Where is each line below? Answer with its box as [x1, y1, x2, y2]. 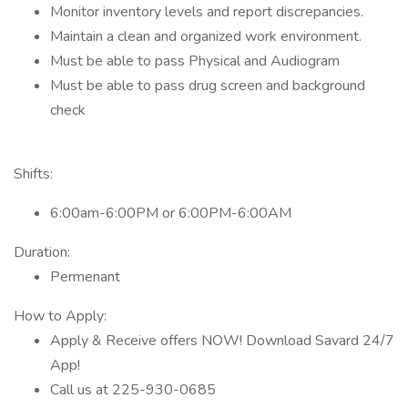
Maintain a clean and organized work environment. [50, 26, 362, 46]
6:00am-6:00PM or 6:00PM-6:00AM [50, 203, 291, 223]
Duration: [14, 242, 70, 262]
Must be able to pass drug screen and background [50, 76, 365, 96]
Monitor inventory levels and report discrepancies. [50, 2, 363, 22]
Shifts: [14, 164, 53, 184]
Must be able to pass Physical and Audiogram [50, 51, 340, 71]
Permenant [50, 267, 120, 287]
